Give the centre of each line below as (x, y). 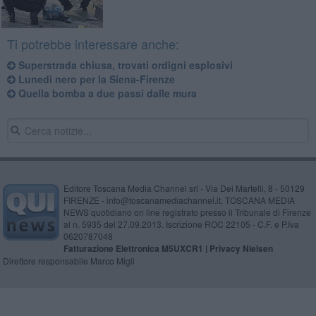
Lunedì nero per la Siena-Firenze (95, 79)
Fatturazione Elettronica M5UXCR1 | (136, 248)
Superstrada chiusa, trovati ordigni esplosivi (124, 65)
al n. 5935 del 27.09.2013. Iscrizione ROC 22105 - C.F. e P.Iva (181, 224)
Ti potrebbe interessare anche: (93, 43)
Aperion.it (180, 307)
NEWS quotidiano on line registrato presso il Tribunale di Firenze (187, 212)
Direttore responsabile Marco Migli (68, 260)
